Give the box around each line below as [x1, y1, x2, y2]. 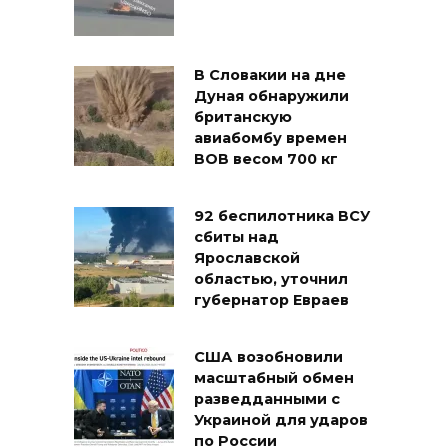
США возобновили [194, 348, 343, 367]
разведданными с [194, 390, 340, 409]
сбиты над [194, 228, 279, 247]
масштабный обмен [194, 369, 354, 388]
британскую [194, 108, 292, 127]
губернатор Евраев [194, 291, 349, 310]
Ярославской [194, 249, 300, 268]
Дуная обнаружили [194, 87, 349, 106]
